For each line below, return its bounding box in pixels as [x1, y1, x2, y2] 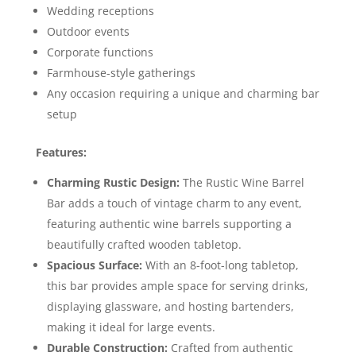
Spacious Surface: [46, 257, 142, 273]
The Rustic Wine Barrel [179, 175, 304, 191]
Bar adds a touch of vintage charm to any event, [46, 195, 302, 211]
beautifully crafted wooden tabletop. [46, 237, 242, 253]
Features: [35, 145, 87, 161]
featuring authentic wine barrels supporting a [46, 216, 292, 232]
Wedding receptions [46, 3, 154, 19]
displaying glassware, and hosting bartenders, [46, 299, 294, 315]
